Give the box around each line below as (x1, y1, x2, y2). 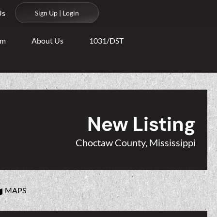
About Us (31, 36, 64, 45)
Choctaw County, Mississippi (76, 137, 196, 148)
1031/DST (89, 36, 124, 45)
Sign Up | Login (35, 9, 79, 17)
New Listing (87, 111, 196, 137)
